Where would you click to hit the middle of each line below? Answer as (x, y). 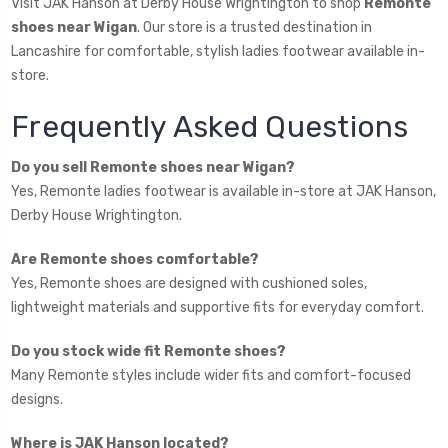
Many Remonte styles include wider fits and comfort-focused (211, 375)
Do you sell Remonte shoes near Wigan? (153, 167)
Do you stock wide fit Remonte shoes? (148, 351)
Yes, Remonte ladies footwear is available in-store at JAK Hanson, (223, 191)
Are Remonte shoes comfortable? (135, 259)
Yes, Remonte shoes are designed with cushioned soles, (189, 283)
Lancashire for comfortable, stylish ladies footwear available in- (218, 51)
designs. (37, 399)
